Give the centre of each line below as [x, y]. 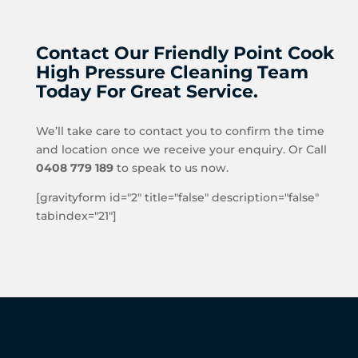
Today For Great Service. [147, 91]
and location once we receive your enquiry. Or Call [181, 149]
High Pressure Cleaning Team [172, 72]
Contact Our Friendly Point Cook [185, 53]
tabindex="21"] [76, 215]
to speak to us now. [171, 167]
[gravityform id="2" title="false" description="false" [177, 197]
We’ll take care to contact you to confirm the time [180, 131]
